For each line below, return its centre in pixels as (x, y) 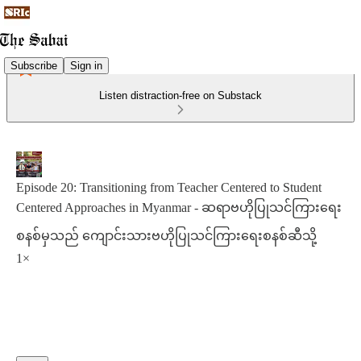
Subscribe (34, 65)
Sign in (86, 65)
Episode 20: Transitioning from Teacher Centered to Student (169, 187)
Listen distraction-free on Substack (180, 95)
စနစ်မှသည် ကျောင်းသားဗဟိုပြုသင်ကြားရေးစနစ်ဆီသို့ (166, 236)
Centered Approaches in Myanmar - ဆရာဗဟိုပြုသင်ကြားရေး (179, 207)
